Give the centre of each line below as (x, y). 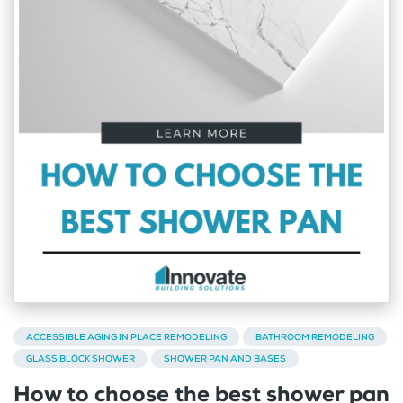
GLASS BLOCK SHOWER (81, 358)
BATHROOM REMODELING (315, 336)
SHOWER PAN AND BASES (225, 358)
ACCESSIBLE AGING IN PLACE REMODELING (126, 336)
